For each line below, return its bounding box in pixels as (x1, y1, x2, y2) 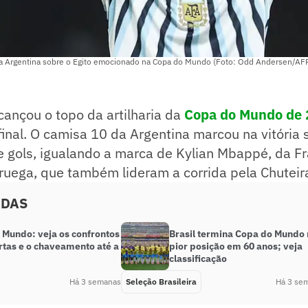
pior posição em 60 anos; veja (169, 240, 302, 253)
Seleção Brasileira (126, 276, 197, 287)
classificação (169, 252, 227, 265)
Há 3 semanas (69, 276, 121, 287)
